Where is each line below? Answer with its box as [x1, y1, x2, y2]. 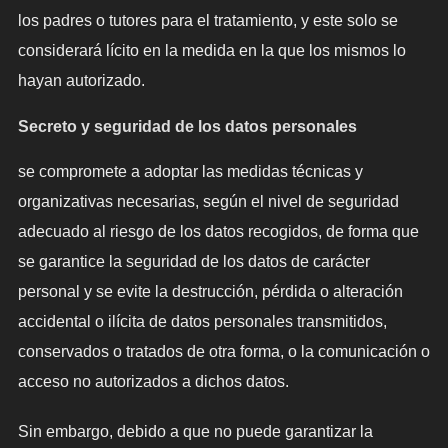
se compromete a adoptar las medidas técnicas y [17, 163, 363, 181]
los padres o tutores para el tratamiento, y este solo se [17, 12, 398, 30]
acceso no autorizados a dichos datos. [17, 373, 289, 391]
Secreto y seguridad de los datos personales [17, 118, 357, 136]
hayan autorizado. [17, 72, 145, 90]
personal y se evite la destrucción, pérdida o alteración [17, 283, 403, 301]
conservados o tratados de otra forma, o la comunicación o [17, 343, 430, 361]
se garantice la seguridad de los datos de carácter [17, 253, 370, 271]
